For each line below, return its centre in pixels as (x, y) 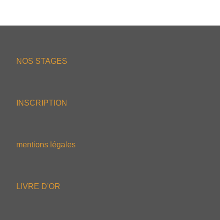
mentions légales (46, 145)
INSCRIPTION (42, 103)
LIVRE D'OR (38, 186)
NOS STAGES (42, 61)
